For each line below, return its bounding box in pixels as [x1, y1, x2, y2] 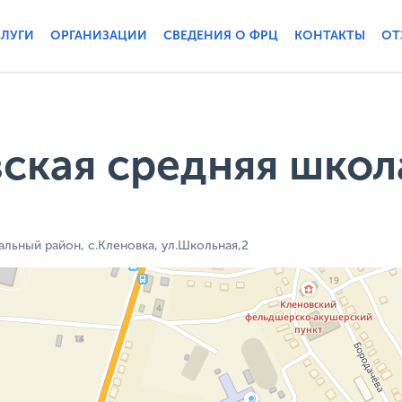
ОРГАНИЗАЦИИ [50, 27, 147, 43]
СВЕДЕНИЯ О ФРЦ [163, 27, 278, 43]
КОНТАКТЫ [294, 27, 365, 43]
